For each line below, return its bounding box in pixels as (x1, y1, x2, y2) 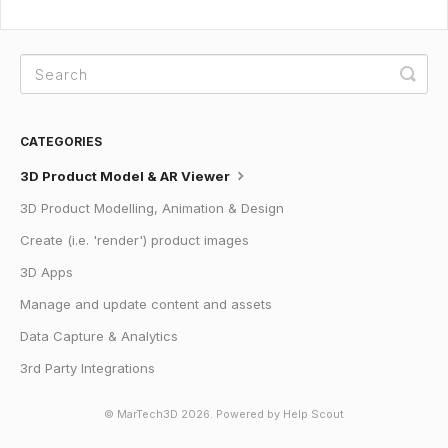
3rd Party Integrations (20, 360, 155, 377)
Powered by (216, 408, 283, 422)
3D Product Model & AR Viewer (20, 168, 233, 185)
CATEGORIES (20, 134, 102, 150)
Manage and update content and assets (20, 296, 272, 313)
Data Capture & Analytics (20, 328, 178, 345)
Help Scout (283, 408, 344, 422)
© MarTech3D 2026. (104, 408, 216, 422)
